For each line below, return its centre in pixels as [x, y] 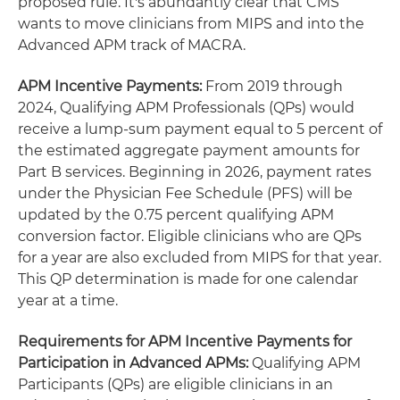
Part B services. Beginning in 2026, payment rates [195, 172]
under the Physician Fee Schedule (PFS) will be [185, 193]
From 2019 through [272, 86]
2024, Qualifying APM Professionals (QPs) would [186, 108]
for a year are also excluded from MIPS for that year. [200, 258]
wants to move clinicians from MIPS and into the [191, 24]
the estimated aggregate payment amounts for [189, 150]
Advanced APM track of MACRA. [132, 45]
